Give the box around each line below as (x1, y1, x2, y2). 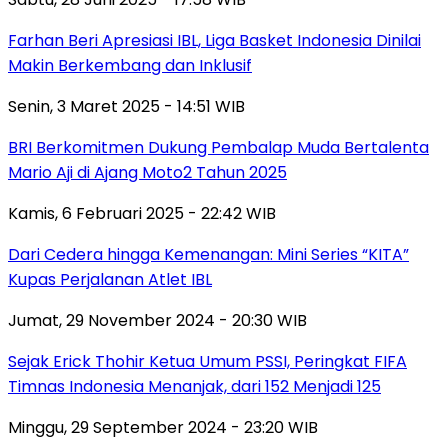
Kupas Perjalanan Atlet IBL (8, 268, 212, 292)
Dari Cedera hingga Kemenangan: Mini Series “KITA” (8, 243, 409, 267)
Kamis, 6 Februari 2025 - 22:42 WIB (8, 202, 276, 226)
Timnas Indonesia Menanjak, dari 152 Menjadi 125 (8, 375, 381, 399)
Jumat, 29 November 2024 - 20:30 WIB (8, 309, 307, 333)
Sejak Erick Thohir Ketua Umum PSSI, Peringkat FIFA (8, 350, 407, 374)
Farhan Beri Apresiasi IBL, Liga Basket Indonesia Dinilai (8, 29, 421, 53)
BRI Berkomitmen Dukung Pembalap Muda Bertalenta (8, 136, 429, 160)
